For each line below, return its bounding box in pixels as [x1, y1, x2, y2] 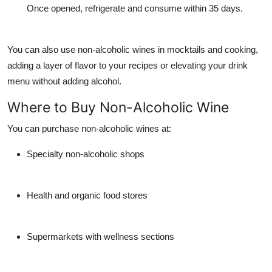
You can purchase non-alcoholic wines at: [7, 123, 171, 134]
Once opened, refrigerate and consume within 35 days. [27, 2, 243, 13]
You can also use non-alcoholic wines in [7, 44, 167, 55]
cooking [225, 44, 256, 55]
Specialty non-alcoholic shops [27, 148, 144, 159]
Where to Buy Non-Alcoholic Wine [7, 98, 229, 116]
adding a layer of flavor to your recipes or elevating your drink [7, 59, 248, 70]
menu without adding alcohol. [7, 75, 121, 86]
